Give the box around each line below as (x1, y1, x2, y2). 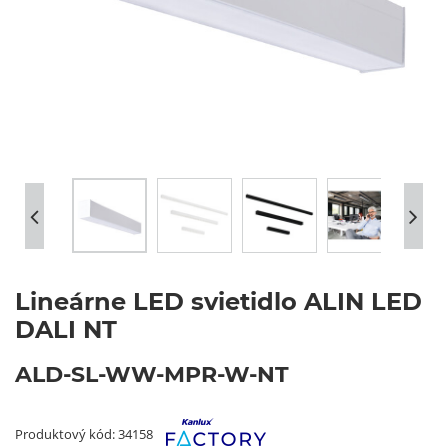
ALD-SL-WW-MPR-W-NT (15, 361, 289, 388)
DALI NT (15, 315, 117, 344)
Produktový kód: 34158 (15, 425, 156, 443)
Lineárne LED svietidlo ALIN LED (15, 287, 422, 316)
